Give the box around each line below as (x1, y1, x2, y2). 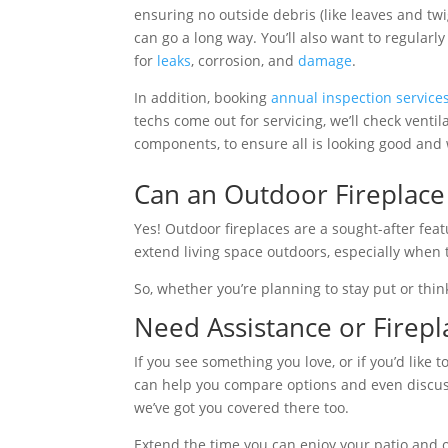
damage (298, 50, 353, 70)
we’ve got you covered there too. (134, 398, 350, 418)
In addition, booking (134, 87, 272, 107)
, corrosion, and (191, 50, 299, 70)
